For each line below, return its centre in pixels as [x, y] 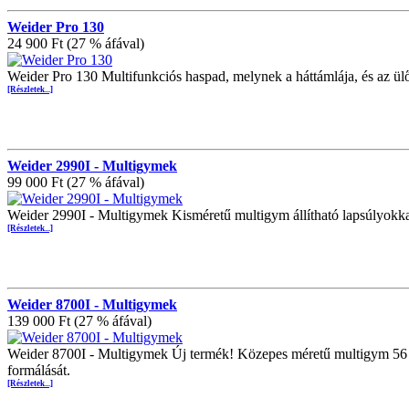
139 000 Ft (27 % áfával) [79, 321]
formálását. [39, 371]
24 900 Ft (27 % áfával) [76, 44]
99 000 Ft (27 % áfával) [76, 183]
